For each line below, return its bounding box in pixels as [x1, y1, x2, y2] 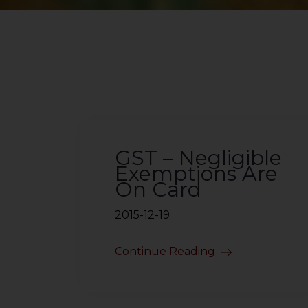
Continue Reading [115, 245, 215, 258]
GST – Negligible [115, 145, 282, 170]
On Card [115, 177, 201, 202]
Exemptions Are [115, 161, 278, 186]
